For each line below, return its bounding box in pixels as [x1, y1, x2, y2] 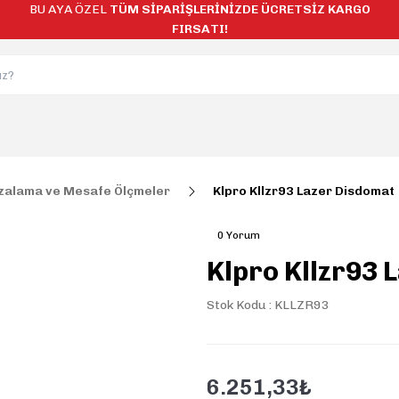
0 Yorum [217, 229, 260, 241]
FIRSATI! [171, 21, 228, 37]
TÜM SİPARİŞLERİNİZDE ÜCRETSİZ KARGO [109, 2, 370, 17]
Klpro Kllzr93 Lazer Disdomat [213, 183, 395, 199]
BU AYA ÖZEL [28, 2, 110, 17]
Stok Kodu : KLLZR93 [207, 297, 330, 313]
